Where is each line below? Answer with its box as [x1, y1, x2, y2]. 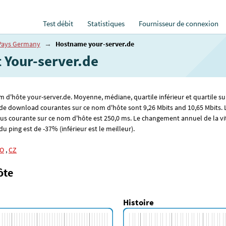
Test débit [43, 19, 73, 28]
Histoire [123, 197, 154, 208]
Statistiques [87, 19, 125, 28]
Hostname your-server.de [55, 39, 134, 48]
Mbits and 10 [155, 103, 195, 112]
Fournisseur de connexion [139, 19, 218, 28]
